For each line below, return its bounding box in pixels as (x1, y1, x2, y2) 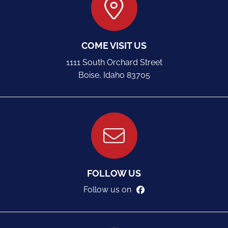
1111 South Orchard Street (66, 58, 162, 68)
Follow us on (83, 185, 131, 195)
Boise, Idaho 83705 (78, 70, 150, 80)
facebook (145, 185, 180, 195)
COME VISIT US (81, 40, 147, 51)
